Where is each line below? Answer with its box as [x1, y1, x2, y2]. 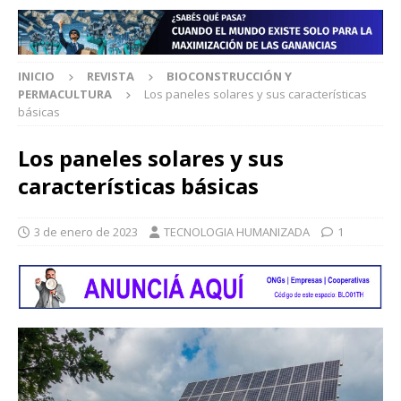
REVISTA [87, 68, 134, 85]
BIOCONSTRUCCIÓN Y [166, 68, 292, 85]
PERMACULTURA [18, 86, 112, 103]
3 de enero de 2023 [34, 224, 138, 241]
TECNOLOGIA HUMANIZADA [164, 224, 310, 241]
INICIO [18, 68, 55, 85]
